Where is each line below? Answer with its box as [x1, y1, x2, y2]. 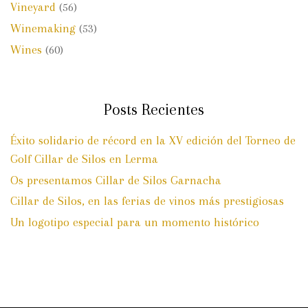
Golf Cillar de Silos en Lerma [10, 152, 158, 166]
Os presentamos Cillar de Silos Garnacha [10, 173, 221, 187]
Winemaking [10, 21, 76, 35]
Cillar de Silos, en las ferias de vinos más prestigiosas [10, 194, 284, 208]
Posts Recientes [104, 100, 204, 119]
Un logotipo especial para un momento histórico [10, 214, 259, 229]
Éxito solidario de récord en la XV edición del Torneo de [10, 133, 296, 148]
